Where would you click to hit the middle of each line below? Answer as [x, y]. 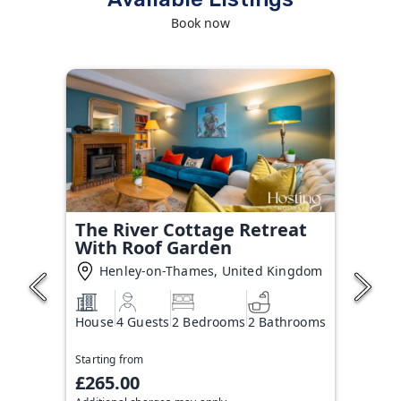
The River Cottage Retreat [191, 230]
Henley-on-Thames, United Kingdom [211, 271]
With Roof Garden [154, 247]
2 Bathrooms [286, 321]
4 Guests [143, 321]
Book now [200, 23]
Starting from [110, 359]
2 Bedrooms [209, 321]
